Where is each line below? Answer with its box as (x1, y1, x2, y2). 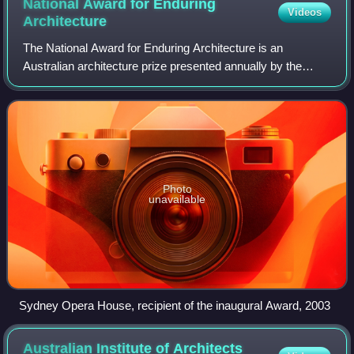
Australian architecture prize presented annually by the (23, 59, 303, 73)
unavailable (149, 193, 205, 206)
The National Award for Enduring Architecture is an (23, 41, 284, 55)
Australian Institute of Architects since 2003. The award (23, 77, 307, 92)
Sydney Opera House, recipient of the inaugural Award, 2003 (19, 298, 330, 312)
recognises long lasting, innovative (23, 96, 200, 110)
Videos (287, 6, 322, 19)
